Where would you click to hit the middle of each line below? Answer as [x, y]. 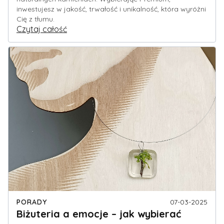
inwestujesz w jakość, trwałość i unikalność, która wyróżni [111, 9]
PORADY [32, 202]
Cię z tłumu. [35, 19]
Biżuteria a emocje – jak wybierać [99, 214]
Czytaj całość [42, 29]
